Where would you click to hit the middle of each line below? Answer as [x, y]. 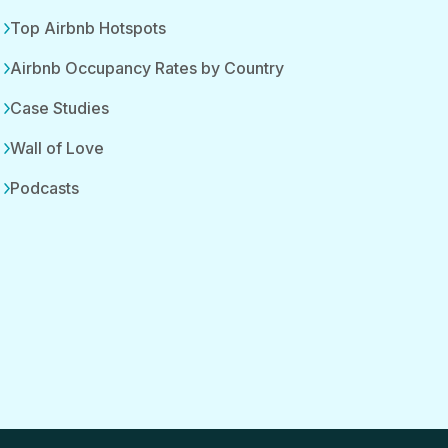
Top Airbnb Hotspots [88, 28]
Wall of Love [57, 148]
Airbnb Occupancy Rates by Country [147, 68]
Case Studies [59, 108]
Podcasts [44, 188]
